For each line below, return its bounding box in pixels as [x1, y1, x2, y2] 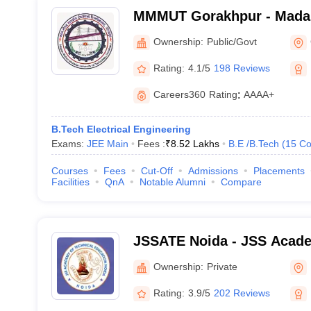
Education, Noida [133, 251, 246, 267]
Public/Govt [206, 35, 257, 47]
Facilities [51, 176, 90, 187]
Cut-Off [140, 165, 173, 176]
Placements [253, 165, 305, 176]
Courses [51, 165, 88, 176]
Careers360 [153, 89, 205, 100]
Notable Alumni [139, 176, 205, 187]
